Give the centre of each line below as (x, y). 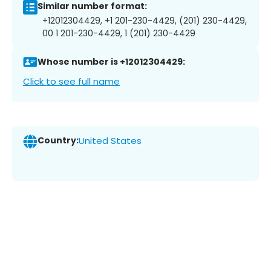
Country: (58, 141)
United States (110, 141)
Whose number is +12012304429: (111, 62)
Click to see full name (71, 81)
